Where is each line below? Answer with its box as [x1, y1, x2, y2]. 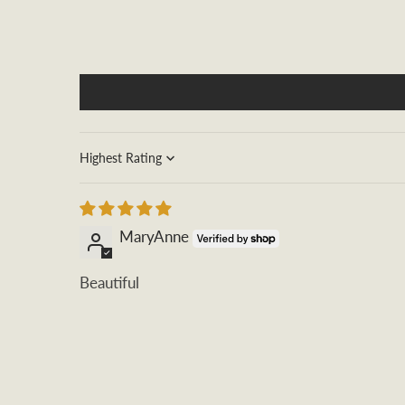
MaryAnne [119, 226, 189, 246]
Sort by [79, 156, 127, 176]
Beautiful [80, 272, 139, 292]
